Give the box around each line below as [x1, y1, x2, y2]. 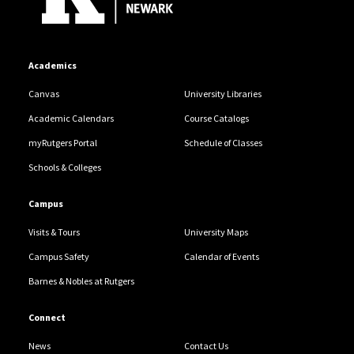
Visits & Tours [28, 225, 80, 238]
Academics [28, 58, 77, 71]
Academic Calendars [28, 111, 114, 124]
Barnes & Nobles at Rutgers [28, 274, 134, 287]
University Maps [183, 225, 248, 238]
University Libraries [183, 87, 262, 100]
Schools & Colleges [28, 160, 101, 173]
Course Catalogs [183, 111, 249, 124]
